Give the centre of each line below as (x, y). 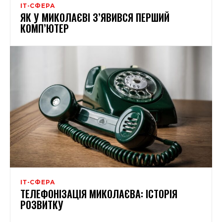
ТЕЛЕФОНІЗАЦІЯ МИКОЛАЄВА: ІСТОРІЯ (99, 194)
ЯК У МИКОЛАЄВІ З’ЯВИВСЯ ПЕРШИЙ (95, 17)
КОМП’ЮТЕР (45, 28)
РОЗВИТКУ (42, 204)
